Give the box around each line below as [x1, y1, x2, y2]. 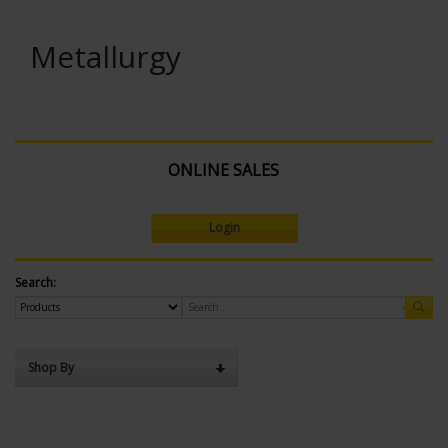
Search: [15, 273, 56, 291]
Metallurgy [30, 36, 181, 77]
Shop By [28, 358, 74, 376]
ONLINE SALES [167, 159, 279, 181]
